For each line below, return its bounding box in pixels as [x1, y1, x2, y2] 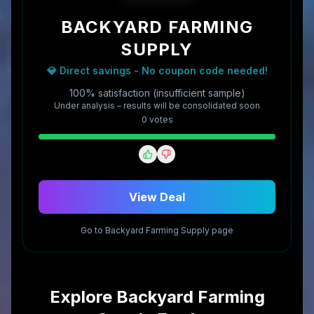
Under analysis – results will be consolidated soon [54, 100, 260, 111]
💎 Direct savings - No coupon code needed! [46, 64, 268, 76]
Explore [49, 287, 116, 307]
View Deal [129, 190, 185, 204]
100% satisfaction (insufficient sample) [69, 87, 245, 99]
